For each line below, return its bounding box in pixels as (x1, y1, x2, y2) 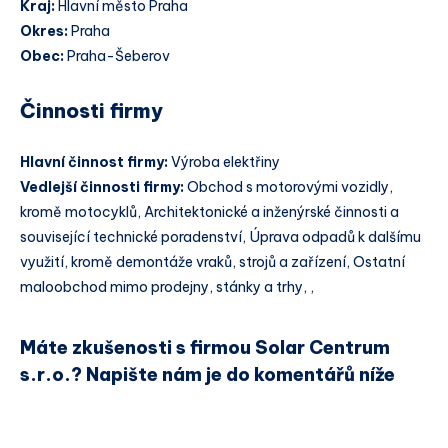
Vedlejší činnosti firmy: (20, 178, 187, 197)
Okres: (20, 22, 68, 41)
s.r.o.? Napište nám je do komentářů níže (20, 362, 395, 386)
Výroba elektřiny (171, 153, 280, 172)
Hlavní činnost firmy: (20, 153, 171, 172)
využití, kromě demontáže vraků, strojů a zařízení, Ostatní (20, 253, 405, 272)
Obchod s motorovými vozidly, (187, 178, 393, 197)
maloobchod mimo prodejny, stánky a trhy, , (20, 278, 314, 297)
